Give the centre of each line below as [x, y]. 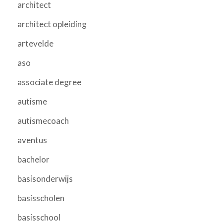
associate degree [49, 82]
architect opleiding [52, 24]
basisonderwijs [45, 178]
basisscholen [41, 198]
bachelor [33, 159]
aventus [32, 140]
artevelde [35, 43]
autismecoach [43, 120]
